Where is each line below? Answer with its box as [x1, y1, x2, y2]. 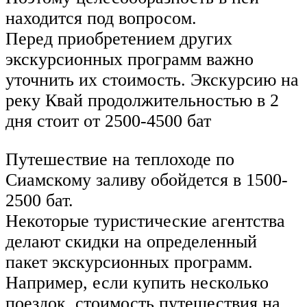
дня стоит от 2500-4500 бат [5, 111, 211, 132]
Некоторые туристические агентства [5, 210, 285, 231]
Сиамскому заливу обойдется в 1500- [5, 169, 288, 190]
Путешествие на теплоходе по [5, 149, 234, 169]
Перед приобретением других [5, 29, 232, 49]
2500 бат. [5, 190, 73, 210]
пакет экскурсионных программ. [5, 251, 253, 272]
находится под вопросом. [5, 8, 197, 29]
